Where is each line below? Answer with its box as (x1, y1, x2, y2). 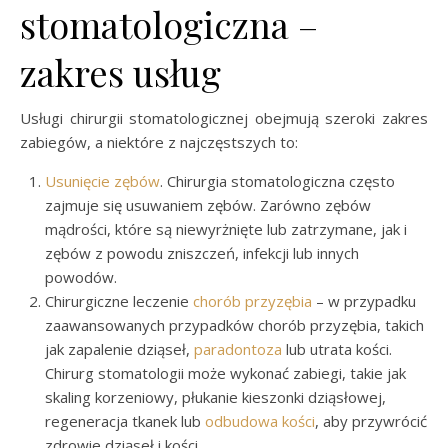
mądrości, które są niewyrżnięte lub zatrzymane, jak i (45, 219, 407, 239)
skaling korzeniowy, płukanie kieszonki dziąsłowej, (45, 387, 386, 407)
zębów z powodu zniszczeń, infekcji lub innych (45, 243, 359, 263)
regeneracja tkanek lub (45, 411, 205, 431)
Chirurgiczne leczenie (45, 291, 193, 311)
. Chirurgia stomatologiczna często (160, 171, 395, 191)
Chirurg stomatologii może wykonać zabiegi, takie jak (45, 363, 406, 383)
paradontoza (194, 339, 282, 359)
